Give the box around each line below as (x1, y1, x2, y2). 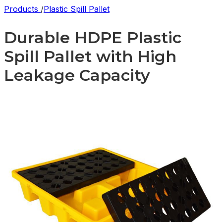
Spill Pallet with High (4, 46, 176, 66)
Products (4, 4, 41, 14)
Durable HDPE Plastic (4, 27, 181, 47)
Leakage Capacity (4, 65, 150, 85)
